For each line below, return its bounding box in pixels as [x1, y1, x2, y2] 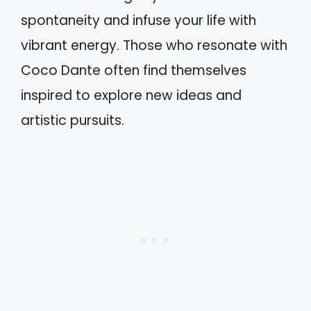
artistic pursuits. [21, 111, 124, 130]
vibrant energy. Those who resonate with [21, 36, 287, 55]
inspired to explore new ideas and [21, 86, 242, 105]
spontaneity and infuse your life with [21, 11, 256, 30]
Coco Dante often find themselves [21, 61, 246, 80]
